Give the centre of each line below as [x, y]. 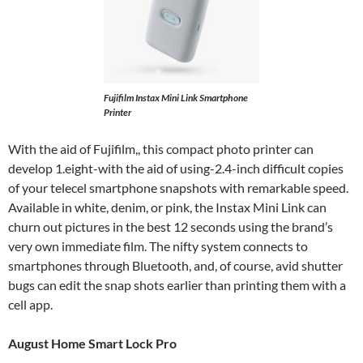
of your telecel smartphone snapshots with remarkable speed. [178, 188]
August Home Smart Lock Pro [94, 343]
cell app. [30, 304]
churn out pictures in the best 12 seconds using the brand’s [171, 226]
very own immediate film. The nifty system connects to [158, 246]
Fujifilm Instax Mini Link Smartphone [176, 98]
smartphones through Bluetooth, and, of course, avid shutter [175, 265]
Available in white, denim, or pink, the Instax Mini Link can [167, 207]
